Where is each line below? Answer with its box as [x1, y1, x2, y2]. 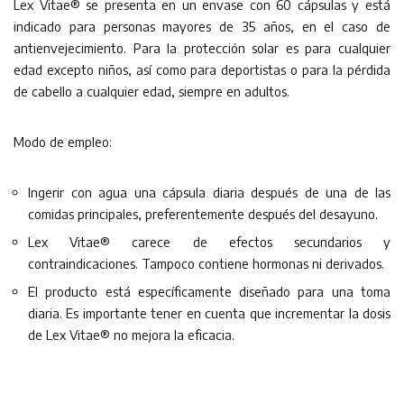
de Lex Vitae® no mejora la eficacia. [28, 326, 234, 343]
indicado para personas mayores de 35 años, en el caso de [14, 18, 390, 34]
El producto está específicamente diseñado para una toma [28, 283, 390, 299]
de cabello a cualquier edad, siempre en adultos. [14, 83, 289, 99]
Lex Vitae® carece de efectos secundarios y [28, 234, 390, 250]
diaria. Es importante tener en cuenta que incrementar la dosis [28, 305, 390, 321]
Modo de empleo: [14, 133, 112, 150]
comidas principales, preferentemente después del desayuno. [28, 206, 378, 222]
